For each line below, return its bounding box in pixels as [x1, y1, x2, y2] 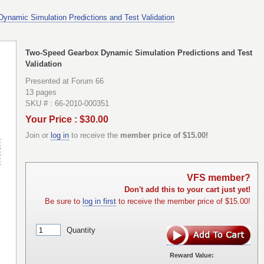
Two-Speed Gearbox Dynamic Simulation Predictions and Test [25, 48, 252, 57]
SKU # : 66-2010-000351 [25, 99, 109, 108]
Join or [25, 131, 51, 140]
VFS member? [187, 173, 250, 183]
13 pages [25, 88, 57, 97]
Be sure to [45, 197, 82, 206]
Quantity [67, 225, 95, 235]
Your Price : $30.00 [25, 114, 108, 125]
